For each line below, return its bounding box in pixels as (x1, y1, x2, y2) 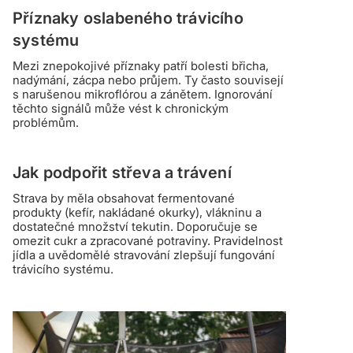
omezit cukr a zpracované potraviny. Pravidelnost (13, 233, 283, 249)
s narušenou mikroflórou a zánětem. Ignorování (13, 87, 273, 102)
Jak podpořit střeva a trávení (13, 163, 232, 183)
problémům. (13, 115, 79, 131)
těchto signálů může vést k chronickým (13, 101, 229, 117)
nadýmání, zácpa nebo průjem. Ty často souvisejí (13, 72, 284, 88)
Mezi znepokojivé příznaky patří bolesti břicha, (13, 58, 269, 74)
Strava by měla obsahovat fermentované (13, 191, 235, 206)
